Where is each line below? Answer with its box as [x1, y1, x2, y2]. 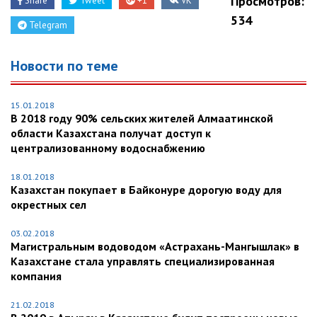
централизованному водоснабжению [11, 141, 205, 156]
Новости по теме [11, 57, 118, 76]
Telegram [27, 19, 67, 32]
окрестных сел [11, 197, 86, 212]
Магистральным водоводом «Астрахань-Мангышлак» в [11, 239, 299, 254]
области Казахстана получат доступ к [11, 126, 211, 141]
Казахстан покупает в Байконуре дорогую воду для [11, 183, 282, 197]
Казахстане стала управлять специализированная [11, 254, 275, 269]
